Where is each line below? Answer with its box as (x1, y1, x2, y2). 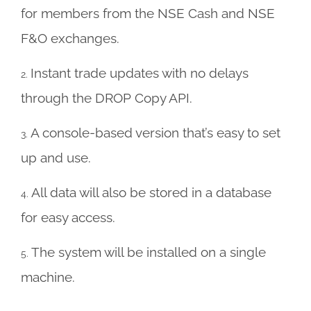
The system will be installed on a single (31, 244, 266, 260)
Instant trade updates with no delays (30, 65, 249, 81)
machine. (20, 269, 75, 285)
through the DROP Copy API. (20, 90, 192, 106)
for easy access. (20, 210, 115, 225)
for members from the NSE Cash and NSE (20, 6, 275, 21)
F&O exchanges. (20, 31, 119, 46)
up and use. (20, 150, 91, 165)
